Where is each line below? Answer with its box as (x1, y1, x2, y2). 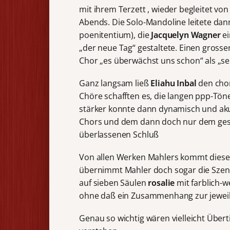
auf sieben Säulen (79, 177, 148, 189)
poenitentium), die (79, 29, 151, 41)
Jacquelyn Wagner (151, 29, 223, 41)
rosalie (148, 177, 177, 189)
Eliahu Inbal (150, 78, 199, 89)
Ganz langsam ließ (79, 78, 151, 89)
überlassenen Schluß (79, 129, 159, 141)
